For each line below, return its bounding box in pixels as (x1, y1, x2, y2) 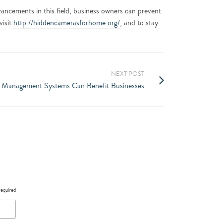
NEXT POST (111, 69, 144, 78)
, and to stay (120, 17, 158, 28)
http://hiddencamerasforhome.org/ (13, 17, 120, 28)
